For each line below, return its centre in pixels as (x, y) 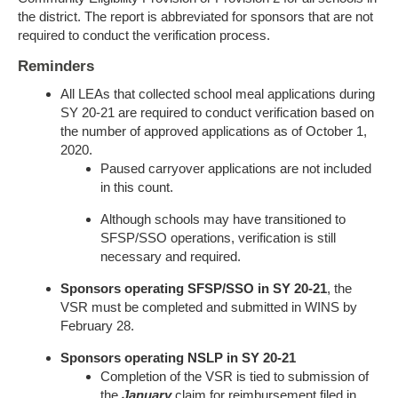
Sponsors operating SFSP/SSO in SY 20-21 (194, 289)
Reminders (56, 67)
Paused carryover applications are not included (236, 169)
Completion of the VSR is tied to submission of (235, 377)
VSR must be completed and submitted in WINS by (209, 307)
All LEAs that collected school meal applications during (218, 94)
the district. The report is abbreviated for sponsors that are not (195, 17)
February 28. (97, 326)
